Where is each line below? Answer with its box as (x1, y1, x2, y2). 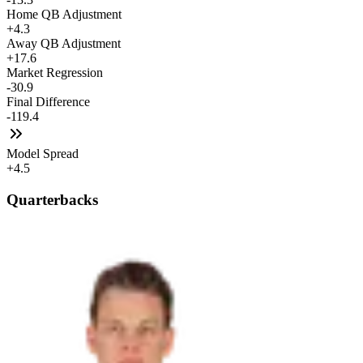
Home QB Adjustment (6, 7, 122, 22)
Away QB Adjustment (6, 36, 121, 51)
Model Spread (6, 147, 79, 161)
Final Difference (6, 95, 90, 109)
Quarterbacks (6, 190, 98, 208)
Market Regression (6, 66, 103, 80)
